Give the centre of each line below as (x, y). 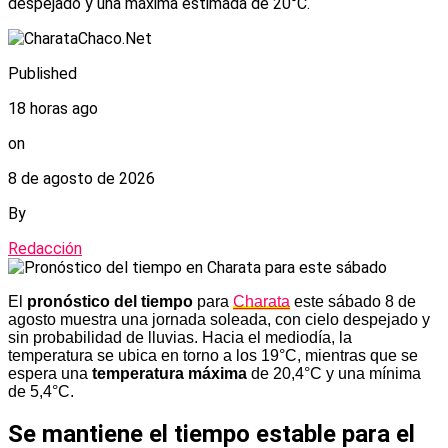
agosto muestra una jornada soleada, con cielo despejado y (219, 319)
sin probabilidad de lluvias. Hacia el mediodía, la (180, 337)
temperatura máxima (169, 373)
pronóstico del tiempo (110, 301)
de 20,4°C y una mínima (334, 373)
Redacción (45, 248)
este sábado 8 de (353, 301)
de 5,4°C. (41, 391)
